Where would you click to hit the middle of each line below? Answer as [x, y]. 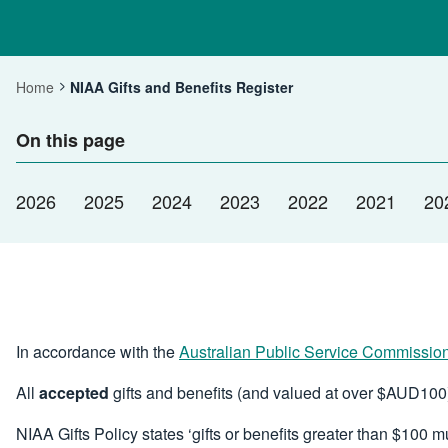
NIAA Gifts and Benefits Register [181, 87]
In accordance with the [97, 352]
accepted [72, 393]
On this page [70, 140]
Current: [98, 97]
